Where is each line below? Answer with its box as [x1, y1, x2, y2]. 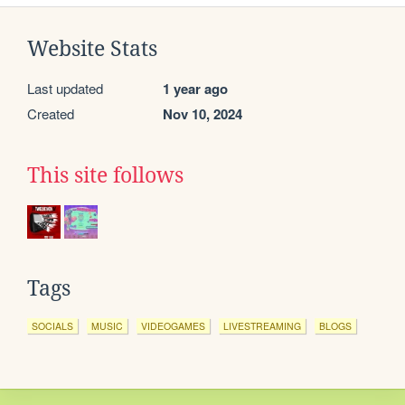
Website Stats [27, 36, 157, 61]
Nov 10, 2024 [163, 103, 242, 124]
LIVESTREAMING [223, 318, 301, 333]
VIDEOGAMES [141, 318, 205, 333]
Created [27, 103, 74, 123]
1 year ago [163, 78, 228, 99]
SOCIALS [32, 318, 73, 333]
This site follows [27, 163, 184, 187]
